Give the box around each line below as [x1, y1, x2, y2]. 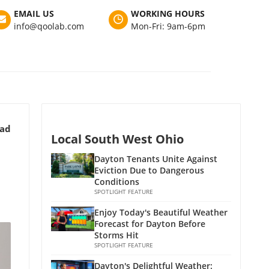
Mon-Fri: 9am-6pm [131, 20, 205, 32]
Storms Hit [94, 229, 139, 241]
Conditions [94, 176, 139, 187]
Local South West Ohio [51, 131, 184, 147]
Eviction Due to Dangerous [94, 165, 204, 176]
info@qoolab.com [14, 20, 84, 32]
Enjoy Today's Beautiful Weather [94, 207, 228, 218]
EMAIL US [14, 8, 54, 19]
